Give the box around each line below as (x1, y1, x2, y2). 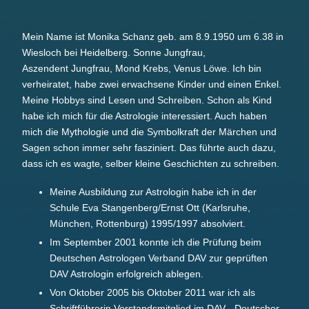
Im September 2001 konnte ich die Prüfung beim (50, 237, 261, 248)
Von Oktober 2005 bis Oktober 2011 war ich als (50, 287, 255, 299)
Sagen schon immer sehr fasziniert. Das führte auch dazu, (22, 142, 276, 154)
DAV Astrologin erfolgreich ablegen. (50, 268, 203, 280)
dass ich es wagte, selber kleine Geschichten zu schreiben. (22, 158, 279, 170)
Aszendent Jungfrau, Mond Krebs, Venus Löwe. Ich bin (22, 63, 261, 74)
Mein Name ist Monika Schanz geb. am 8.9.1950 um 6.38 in (22, 31, 283, 43)
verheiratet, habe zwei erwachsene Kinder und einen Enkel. (22, 79, 281, 90)
